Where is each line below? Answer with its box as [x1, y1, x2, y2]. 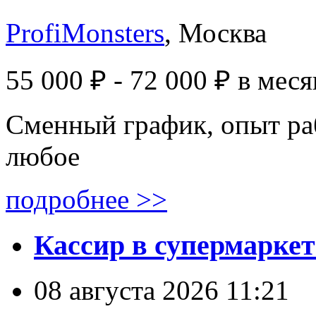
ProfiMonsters [6, 17, 164, 48]
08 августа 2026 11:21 [34, 275, 289, 306]
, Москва [164, 17, 267, 48]
